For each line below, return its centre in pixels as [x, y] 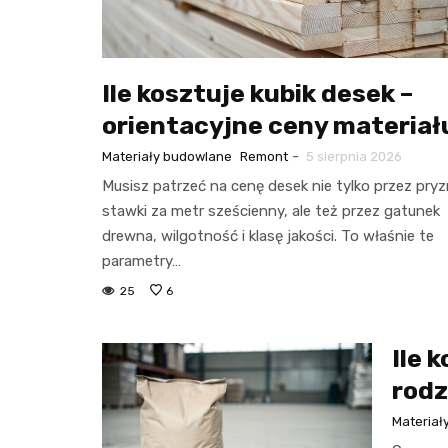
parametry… [141, 260]
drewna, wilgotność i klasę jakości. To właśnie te [268, 235]
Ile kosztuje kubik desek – [257, 93]
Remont [264, 156]
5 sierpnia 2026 [354, 156]
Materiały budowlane [167, 156]
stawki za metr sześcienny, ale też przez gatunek [271, 210]
